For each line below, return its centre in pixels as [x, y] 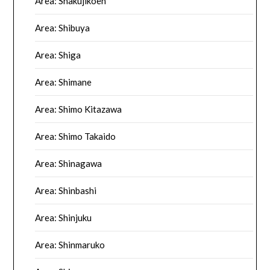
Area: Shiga [58, 55]
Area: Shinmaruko [70, 245]
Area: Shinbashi [66, 191]
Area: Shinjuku [64, 218]
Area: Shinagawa [69, 164]
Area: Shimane [64, 82]
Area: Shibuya [63, 28]
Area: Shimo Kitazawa [79, 109]
